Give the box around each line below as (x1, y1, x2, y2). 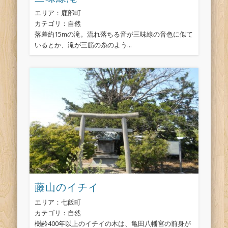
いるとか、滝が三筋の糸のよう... (34, 40, 132, 49)
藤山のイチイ (34, 179, 99, 194)
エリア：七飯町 (34, 197, 81, 207)
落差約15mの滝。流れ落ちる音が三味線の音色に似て (34, 29, 193, 39)
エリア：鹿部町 (34, 8, 81, 17)
